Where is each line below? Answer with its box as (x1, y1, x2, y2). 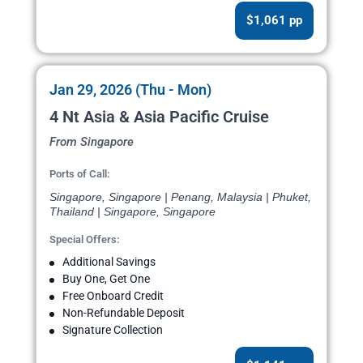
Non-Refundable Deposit (62, 306, 185, 320)
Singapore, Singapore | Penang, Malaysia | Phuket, (49, 190, 311, 204)
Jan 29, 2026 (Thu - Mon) (49, 81, 211, 99)
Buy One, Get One (62, 272, 150, 286)
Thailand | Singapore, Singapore (49, 205, 216, 219)
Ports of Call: (49, 168, 110, 181)
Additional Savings (62, 255, 156, 269)
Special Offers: (49, 233, 120, 246)
